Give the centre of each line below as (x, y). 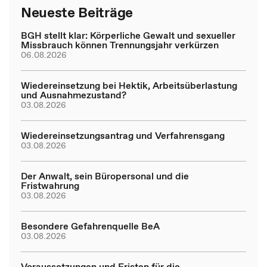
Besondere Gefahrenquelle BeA (90, 226)
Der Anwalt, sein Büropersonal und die (105, 176)
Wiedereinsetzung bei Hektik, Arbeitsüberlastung (129, 85)
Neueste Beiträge (77, 12)
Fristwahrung (50, 185)
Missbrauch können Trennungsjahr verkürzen (120, 45)
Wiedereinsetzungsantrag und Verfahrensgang (123, 135)
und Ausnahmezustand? (74, 95)
